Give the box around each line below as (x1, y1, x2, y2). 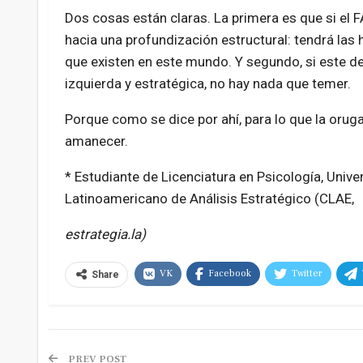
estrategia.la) (64, 226, 146, 243)
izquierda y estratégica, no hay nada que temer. (64, 75, 351, 92)
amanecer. (64, 133, 128, 150)
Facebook (207, 267, 251, 280)
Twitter (291, 267, 322, 280)
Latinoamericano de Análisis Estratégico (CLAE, (64, 190, 354, 207)
